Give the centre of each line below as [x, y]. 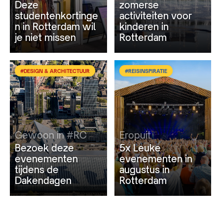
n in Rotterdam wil [55, 26]
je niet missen [45, 37]
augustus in [144, 169]
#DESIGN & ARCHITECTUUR [55, 71]
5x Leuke [140, 147]
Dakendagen [43, 180]
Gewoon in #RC [51, 135]
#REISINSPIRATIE [146, 71]
